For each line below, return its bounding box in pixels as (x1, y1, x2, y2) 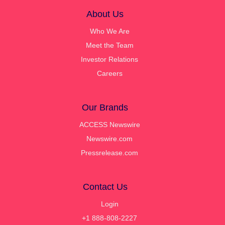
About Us (86, 9, 124, 19)
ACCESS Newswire (79, 120, 140, 129)
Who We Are (89, 27, 130, 35)
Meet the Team (85, 41, 134, 49)
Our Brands (82, 102, 128, 113)
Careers (96, 69, 123, 77)
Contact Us (82, 181, 128, 192)
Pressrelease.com (81, 148, 138, 157)
